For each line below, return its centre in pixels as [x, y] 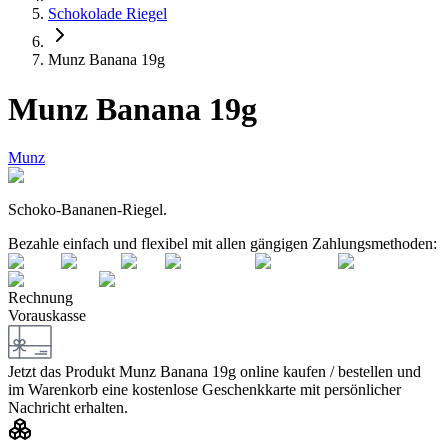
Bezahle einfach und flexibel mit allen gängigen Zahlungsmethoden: [222, 244]
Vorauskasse [47, 316]
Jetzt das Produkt [61, 372]
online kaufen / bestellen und [330, 372]
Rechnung [40, 298]
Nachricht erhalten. [68, 408]
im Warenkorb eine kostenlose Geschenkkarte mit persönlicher [204, 390]
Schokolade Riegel [107, 14]
